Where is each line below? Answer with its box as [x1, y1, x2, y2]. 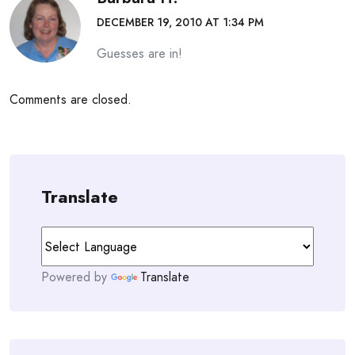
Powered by [41, 268, 111, 286]
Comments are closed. [10, 90, 132, 109]
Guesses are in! [97, 44, 182, 63]
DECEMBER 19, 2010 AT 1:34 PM [97, 14, 264, 30]
